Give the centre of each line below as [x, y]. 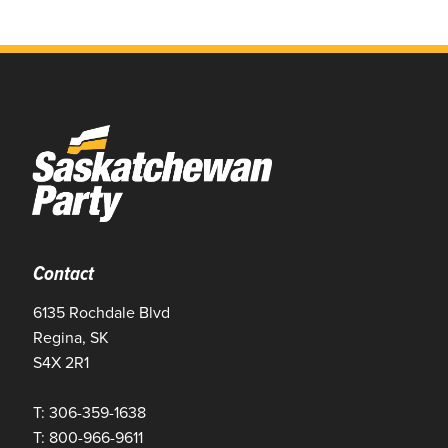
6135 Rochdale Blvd [101, 313]
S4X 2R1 [61, 363]
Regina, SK [71, 338]
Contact [63, 273]
